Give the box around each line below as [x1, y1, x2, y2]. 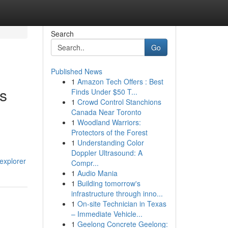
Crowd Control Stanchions [77, 97, 161, 107]
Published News [50, 66, 102, 76]
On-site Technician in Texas [77, 198, 166, 209]
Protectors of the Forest [71, 127, 148, 137]
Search [50, 28, 74, 39]
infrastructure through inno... [71, 188, 163, 198]
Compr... [71, 158, 99, 168]
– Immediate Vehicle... [71, 209, 142, 219]
